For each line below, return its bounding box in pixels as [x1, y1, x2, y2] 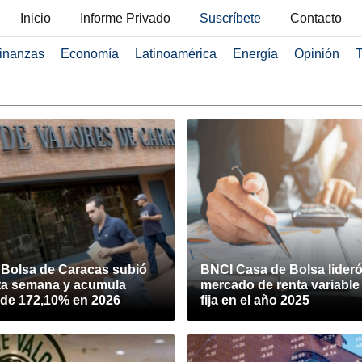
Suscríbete [200, 11, 261, 25]
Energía [232, 47, 278, 61]
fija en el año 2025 [200, 293, 309, 307]
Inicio [20, 11, 51, 25]
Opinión [293, 47, 339, 61]
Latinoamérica [134, 47, 217, 61]
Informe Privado [80, 11, 170, 25]
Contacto [290, 11, 342, 25]
